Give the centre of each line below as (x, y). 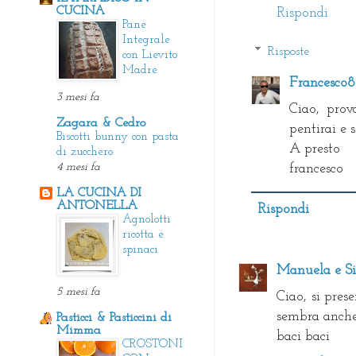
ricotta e (143, 234)
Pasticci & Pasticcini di (114, 317)
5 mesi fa (78, 292)
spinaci (140, 250)
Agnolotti (147, 219)
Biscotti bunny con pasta (118, 137)
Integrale (146, 40)
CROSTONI (153, 344)
